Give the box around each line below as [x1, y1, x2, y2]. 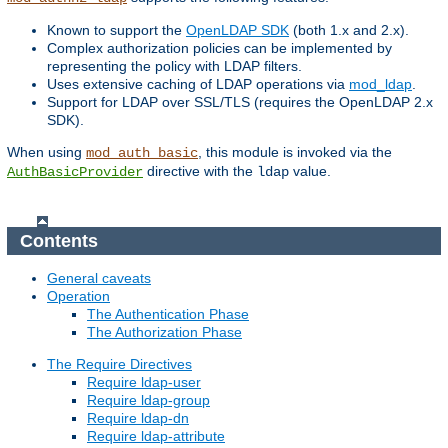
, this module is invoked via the [198, 144, 392, 161]
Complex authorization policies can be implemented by [47, 40, 392, 57]
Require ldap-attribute [87, 428, 225, 445]
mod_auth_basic [86, 145, 198, 162]
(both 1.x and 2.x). [289, 22, 409, 39]
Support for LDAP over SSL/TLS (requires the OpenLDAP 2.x [47, 94, 433, 111]
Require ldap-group [87, 392, 210, 409]
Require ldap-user [87, 374, 201, 391]
